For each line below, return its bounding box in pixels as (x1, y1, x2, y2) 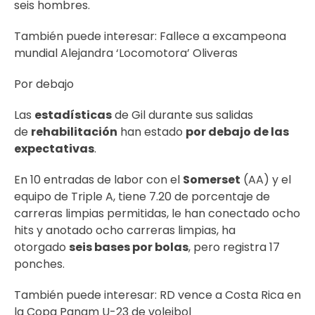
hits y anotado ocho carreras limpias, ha (14, 222, 236, 238)
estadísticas (34, 107, 112, 123)
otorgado (14, 239, 69, 255)
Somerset (183, 172, 240, 188)
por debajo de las (186, 124, 289, 140)
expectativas (14, 141, 94, 157)
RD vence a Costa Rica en (160, 287, 301, 303)
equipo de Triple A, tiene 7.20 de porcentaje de (14, 188, 270, 205)
